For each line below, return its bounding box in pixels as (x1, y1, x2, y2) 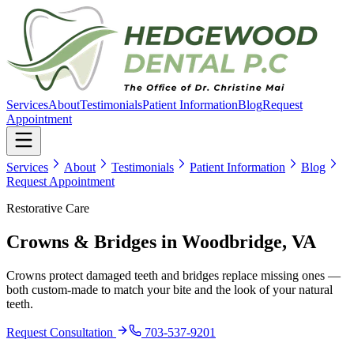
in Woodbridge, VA (156, 231, 316, 252)
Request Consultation (6, 325, 116, 339)
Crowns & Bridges (6, 231, 156, 252)
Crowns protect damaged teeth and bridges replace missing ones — (6, 268, 341, 282)
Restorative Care (6, 201, 89, 215)
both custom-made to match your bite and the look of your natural (6, 282, 333, 296)
